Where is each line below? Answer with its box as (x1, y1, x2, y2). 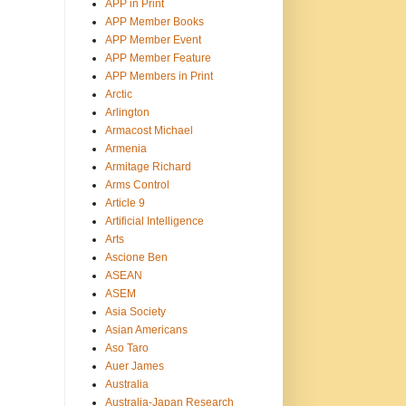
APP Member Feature (104, 51, 211, 64)
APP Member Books (104, 14, 204, 28)
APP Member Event (104, 33, 201, 46)
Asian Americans (104, 323, 188, 336)
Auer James (104, 359, 164, 372)
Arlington (104, 105, 150, 119)
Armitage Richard (104, 159, 191, 173)
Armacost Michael (104, 123, 193, 137)
